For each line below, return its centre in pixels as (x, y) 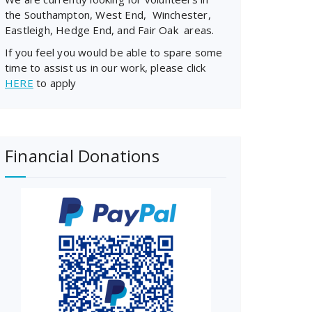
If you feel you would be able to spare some (114, 52)
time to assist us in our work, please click (106, 68)
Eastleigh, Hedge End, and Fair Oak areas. (110, 30)
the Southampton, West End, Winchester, (108, 15)
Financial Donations (82, 156)
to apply (55, 83)
